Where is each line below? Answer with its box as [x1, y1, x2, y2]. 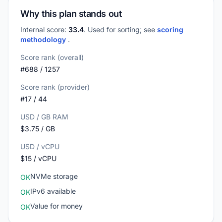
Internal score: [20, 25, 68, 34]
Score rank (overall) [20, 53, 84, 61]
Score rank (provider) [20, 83, 90, 91]
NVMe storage [30, 172, 78, 180]
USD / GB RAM [20, 112, 68, 121]
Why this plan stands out [20, 8, 122, 19]
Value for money [30, 202, 83, 210]
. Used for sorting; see [84, 25, 157, 34]
